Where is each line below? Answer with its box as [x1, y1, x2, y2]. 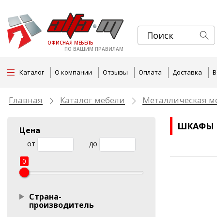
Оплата [139, 68, 162, 77]
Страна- [29, 191, 62, 202]
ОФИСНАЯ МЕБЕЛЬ [47, 39, 93, 46]
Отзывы [103, 68, 128, 77]
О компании [55, 68, 92, 77]
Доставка [172, 68, 202, 77]
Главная [9, 94, 43, 106]
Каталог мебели [60, 94, 125, 106]
